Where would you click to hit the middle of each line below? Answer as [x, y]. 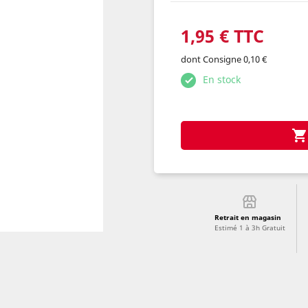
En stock [222, 79]
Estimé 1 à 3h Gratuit [250, 228]
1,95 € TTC [222, 36]
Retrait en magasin [247, 217]
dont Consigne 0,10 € [224, 59]
